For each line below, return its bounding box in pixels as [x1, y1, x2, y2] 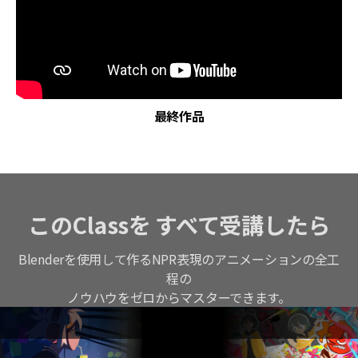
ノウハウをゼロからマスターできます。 [67, 288, 291, 307]
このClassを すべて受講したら [28, 209, 330, 241]
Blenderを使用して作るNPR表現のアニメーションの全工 [18, 249, 340, 268]
